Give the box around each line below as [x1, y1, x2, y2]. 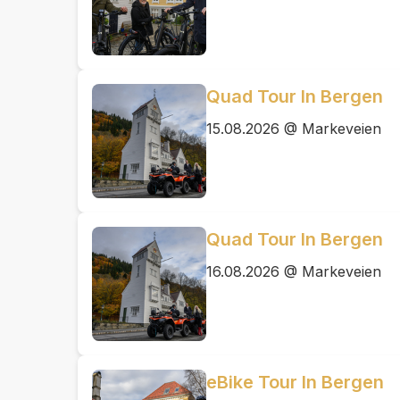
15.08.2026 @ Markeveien [206, 120, 381, 137]
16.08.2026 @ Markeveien [206, 262, 381, 280]
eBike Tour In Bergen [206, 371, 384, 393]
